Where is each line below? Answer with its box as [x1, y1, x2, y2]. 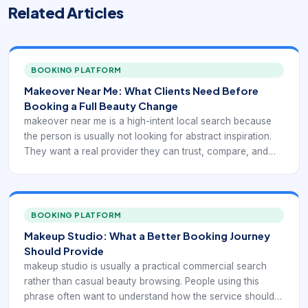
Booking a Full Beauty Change [24, 98, 178, 112]
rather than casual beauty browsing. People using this [24, 275, 259, 287]
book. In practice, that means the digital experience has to [24, 160, 278, 172]
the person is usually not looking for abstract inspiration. [24, 130, 272, 142]
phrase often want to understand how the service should [24, 290, 274, 302]
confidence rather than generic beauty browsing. [24, 190, 239, 202]
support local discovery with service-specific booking [24, 175, 261, 187]
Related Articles [8, 2, 124, 22]
